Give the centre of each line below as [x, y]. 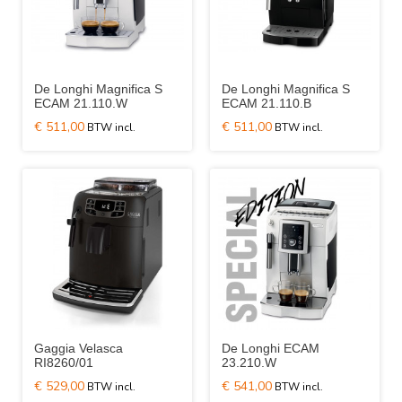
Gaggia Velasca [79, 348]
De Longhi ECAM [271, 348]
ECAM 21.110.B [267, 103]
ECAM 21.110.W [81, 103]
